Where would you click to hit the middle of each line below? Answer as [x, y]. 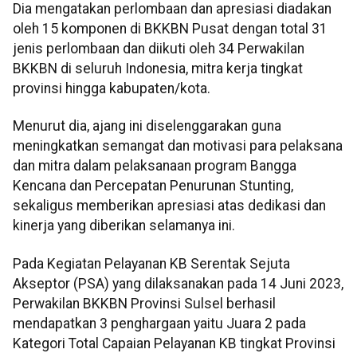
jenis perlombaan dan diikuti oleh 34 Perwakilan [159, 49]
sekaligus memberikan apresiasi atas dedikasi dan [169, 206]
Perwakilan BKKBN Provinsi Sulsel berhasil [144, 303]
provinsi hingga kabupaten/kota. [112, 89]
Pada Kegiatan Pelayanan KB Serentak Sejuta [151, 263]
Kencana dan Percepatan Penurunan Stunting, [153, 186]
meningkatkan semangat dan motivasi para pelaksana [178, 146]
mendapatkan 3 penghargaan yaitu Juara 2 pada [159, 323]
